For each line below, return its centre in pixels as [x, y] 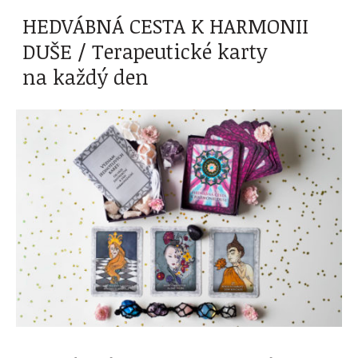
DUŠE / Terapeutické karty [145, 51]
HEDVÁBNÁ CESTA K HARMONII [165, 25]
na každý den [86, 76]
